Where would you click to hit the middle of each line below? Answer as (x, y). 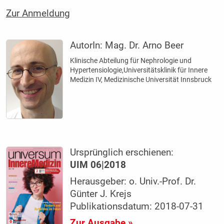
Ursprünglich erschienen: (122, 153)
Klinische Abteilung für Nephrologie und (131, 60)
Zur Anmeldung (38, 13)
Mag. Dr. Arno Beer (144, 45)
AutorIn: (88, 45)
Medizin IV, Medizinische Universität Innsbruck (141, 79)
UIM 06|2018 (98, 165)
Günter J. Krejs (101, 194)
